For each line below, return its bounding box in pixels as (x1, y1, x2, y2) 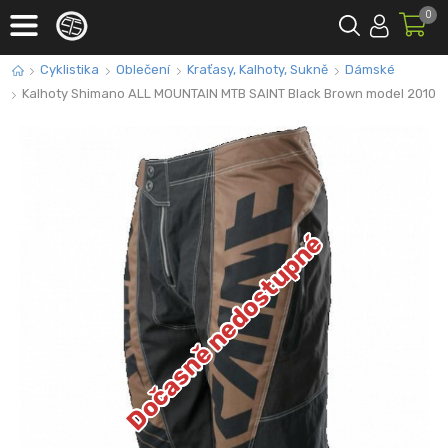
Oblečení (116, 62, 170, 77)
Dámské (345, 62, 395, 77)
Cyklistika (40, 62, 99, 77)
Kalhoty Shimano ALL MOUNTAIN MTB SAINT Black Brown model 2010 (22, 86, 436, 101)
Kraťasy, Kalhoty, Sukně (187, 62, 328, 77)
